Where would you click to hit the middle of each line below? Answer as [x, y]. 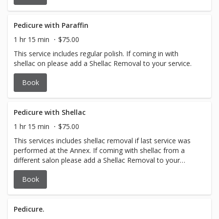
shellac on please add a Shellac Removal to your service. [103, 63]
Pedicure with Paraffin [51, 25]
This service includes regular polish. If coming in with [96, 54]
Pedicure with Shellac [50, 112]
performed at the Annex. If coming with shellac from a [99, 150]
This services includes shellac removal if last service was [102, 141]
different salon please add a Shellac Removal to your [97, 160]
